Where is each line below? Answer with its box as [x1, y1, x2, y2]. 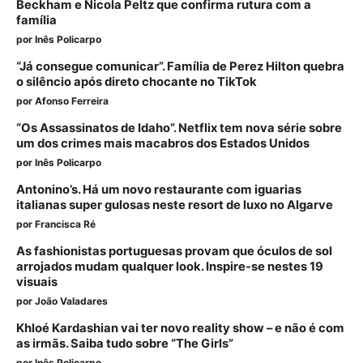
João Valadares [35, 295, 108, 308]
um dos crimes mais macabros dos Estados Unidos [16, 136, 310, 152]
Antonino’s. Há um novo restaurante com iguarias [16, 182, 301, 198]
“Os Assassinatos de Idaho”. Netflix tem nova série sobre [16, 121, 342, 136]
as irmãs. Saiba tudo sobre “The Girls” [16, 336, 233, 352]
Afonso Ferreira [35, 95, 109, 108]
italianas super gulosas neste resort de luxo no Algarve [16, 198, 333, 213]
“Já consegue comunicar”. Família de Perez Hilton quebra [16, 59, 344, 75]
